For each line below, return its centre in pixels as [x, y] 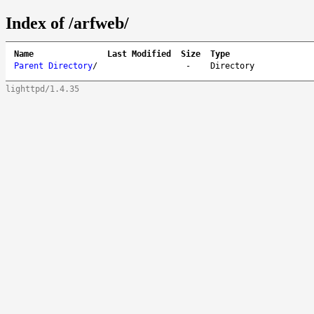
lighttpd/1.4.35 [42, 89]
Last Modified [139, 54]
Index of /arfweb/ [67, 23]
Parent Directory [53, 66]
